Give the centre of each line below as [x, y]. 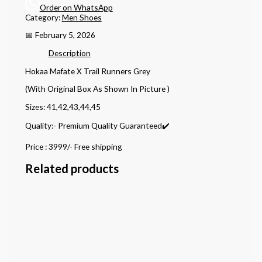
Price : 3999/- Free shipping [73, 147]
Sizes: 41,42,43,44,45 [63, 106]
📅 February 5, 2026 [60, 35]
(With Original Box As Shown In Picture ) [97, 89]
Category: [43, 17]
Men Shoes [82, 17]
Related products [72, 169]
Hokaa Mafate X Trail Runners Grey [87, 71]
